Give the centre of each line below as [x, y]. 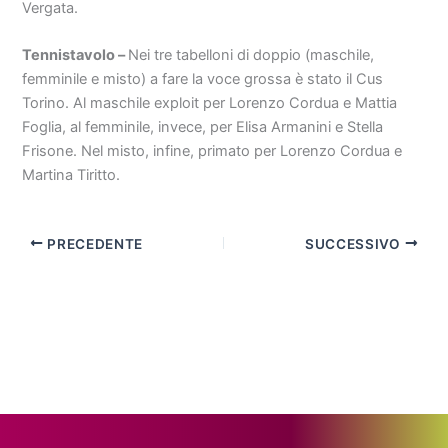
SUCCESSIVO [355, 243]
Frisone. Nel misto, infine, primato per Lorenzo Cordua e [212, 151]
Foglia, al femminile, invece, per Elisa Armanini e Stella [203, 127]
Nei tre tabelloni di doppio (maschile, [251, 55]
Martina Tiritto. [71, 175]
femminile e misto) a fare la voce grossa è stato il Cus [203, 79]
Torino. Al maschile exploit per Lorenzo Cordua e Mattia [210, 103]
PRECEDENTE [93, 243]
